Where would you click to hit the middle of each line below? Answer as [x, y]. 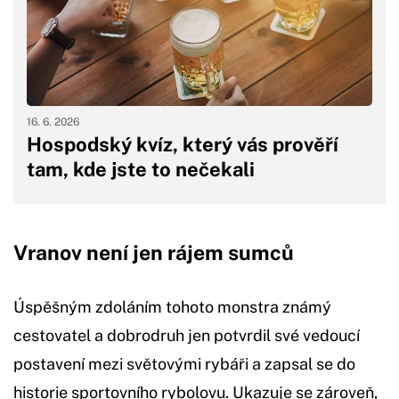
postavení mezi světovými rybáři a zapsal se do [184, 364]
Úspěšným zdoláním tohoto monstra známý [172, 307]
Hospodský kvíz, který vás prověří [183, 145]
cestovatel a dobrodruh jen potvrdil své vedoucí [187, 336]
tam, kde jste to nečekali [141, 170]
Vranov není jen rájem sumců [154, 253]
